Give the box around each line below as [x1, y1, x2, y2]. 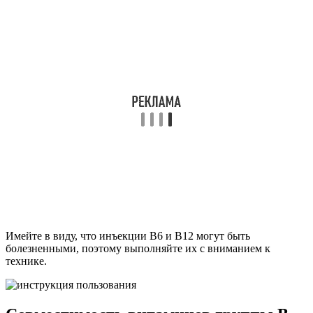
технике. [6, 254, 47, 267]
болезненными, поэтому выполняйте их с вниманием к [6, 242, 270, 254]
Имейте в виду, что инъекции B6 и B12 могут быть [6, 229, 250, 242]
